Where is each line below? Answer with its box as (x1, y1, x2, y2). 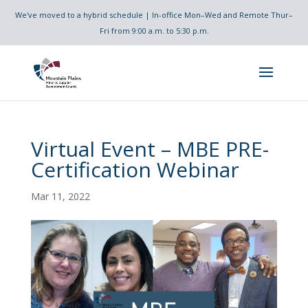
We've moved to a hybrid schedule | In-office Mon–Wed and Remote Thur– (15, 10, 293, 20)
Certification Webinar (30, 155, 239, 184)
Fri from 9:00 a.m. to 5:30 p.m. (99, 25, 209, 36)
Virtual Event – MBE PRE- (30, 135, 269, 163)
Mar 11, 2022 (30, 190, 90, 203)
